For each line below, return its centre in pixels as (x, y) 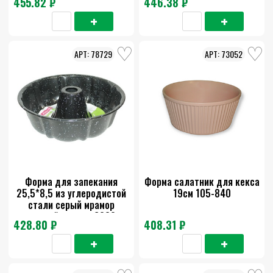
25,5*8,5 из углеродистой (71, 193)
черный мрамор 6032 (71, 217)
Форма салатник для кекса (202, 182)
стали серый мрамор (71, 205)
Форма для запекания (71, 182)
